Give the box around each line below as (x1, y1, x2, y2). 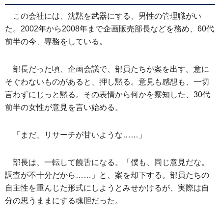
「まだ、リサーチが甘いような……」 (13, 131, 146, 139)
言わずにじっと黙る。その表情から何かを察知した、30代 (5, 90, 210, 99)
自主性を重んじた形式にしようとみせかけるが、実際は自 (5, 184, 209, 192)
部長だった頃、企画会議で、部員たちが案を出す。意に (13, 65, 209, 73)
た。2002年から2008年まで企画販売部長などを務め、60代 (5, 25, 214, 33)
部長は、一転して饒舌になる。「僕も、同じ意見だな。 (13, 158, 209, 166)
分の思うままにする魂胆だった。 (5, 196, 123, 205)
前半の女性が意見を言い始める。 (5, 103, 123, 111)
